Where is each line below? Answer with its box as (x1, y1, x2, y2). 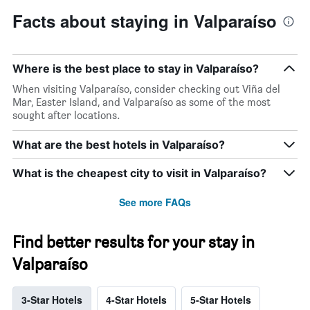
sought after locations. (12, 109, 120, 122)
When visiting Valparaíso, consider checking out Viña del (12, 82, 280, 96)
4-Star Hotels (106, 293, 167, 307)
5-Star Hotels (190, 293, 251, 307)
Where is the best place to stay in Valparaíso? (12, 62, 259, 76)
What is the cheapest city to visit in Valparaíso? (12, 166, 266, 181)
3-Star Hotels (21, 293, 82, 307)
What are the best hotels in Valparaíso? (12, 138, 225, 152)
